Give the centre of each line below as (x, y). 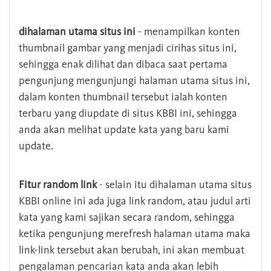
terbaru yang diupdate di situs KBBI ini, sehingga (128, 113)
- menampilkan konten (188, 32)
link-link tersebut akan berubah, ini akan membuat (132, 250)
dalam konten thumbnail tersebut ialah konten (123, 97)
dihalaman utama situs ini (77, 32)
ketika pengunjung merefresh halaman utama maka (135, 234)
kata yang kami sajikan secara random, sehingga (127, 217)
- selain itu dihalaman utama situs (174, 185)
